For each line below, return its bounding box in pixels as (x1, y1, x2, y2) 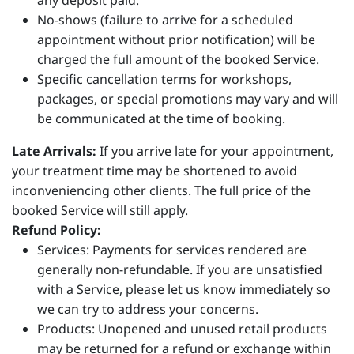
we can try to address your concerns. (37, 300, 258, 318)
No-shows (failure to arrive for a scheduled (37, 11, 293, 28)
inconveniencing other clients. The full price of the (12, 182, 311, 199)
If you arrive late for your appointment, (96, 142, 333, 160)
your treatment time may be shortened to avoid (12, 162, 297, 179)
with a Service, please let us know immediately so (37, 281, 330, 298)
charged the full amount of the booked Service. (37, 51, 319, 68)
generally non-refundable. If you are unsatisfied (37, 261, 322, 278)
